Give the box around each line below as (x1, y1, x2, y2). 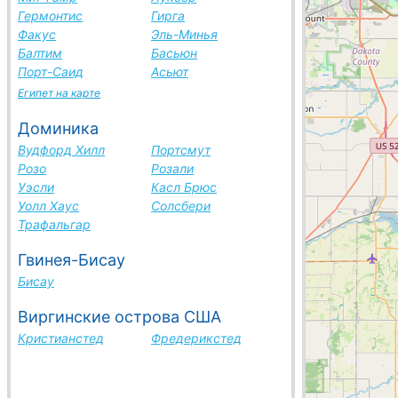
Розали (151, 161, 194, 176)
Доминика (18, 119, 99, 138)
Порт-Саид (18, 64, 84, 79)
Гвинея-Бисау (18, 251, 125, 269)
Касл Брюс (151, 179, 217, 195)
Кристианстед (18, 330, 104, 346)
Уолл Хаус (18, 198, 79, 213)
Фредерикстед (151, 330, 242, 346)
